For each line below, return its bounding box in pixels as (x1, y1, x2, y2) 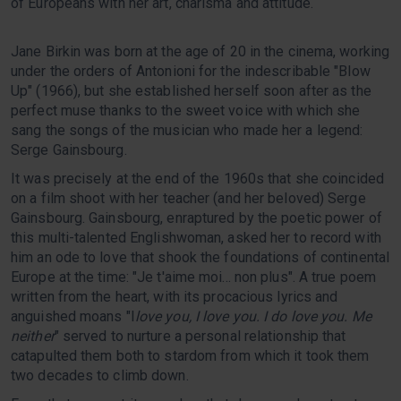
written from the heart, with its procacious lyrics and (11, 288, 338, 306)
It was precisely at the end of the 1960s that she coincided (11, 170, 384, 188)
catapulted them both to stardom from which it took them (11, 347, 370, 365)
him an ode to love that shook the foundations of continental (11, 249, 390, 267)
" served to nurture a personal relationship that (54, 328, 346, 346)
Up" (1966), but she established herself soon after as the (11, 82, 371, 100)
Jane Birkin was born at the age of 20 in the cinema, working (11, 43, 390, 61)
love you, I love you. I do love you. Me (134, 308, 371, 326)
